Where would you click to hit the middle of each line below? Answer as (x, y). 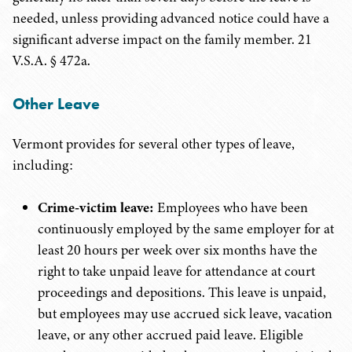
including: (43, 165)
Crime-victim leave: (96, 207)
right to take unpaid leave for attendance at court (176, 271)
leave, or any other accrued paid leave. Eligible (170, 335)
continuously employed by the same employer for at (186, 229)
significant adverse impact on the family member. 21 (162, 39)
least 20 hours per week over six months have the (178, 250)
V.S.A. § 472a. (51, 60)
